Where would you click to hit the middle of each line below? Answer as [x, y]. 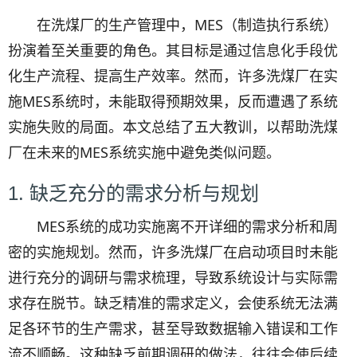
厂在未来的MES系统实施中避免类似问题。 [144, 152]
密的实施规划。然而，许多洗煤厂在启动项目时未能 [173, 252]
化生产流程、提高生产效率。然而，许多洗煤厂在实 [173, 76]
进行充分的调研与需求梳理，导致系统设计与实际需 [173, 277]
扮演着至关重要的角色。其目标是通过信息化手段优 [173, 50]
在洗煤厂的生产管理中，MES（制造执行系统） [187, 25]
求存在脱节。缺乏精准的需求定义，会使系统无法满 [173, 303]
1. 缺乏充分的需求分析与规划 [133, 193]
